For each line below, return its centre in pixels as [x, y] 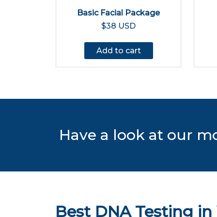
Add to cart [118, 51]
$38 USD [118, 26]
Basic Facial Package [118, 13]
